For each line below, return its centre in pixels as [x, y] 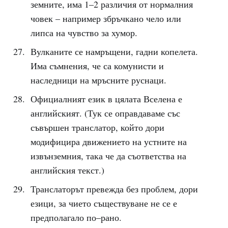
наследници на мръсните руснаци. [98, 80]
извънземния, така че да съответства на [108, 156]
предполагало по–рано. [76, 217]
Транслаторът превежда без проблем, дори [114, 189]
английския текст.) [67, 170]
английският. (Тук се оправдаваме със [105, 113]
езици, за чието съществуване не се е [104, 203]
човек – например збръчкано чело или [106, 18]
